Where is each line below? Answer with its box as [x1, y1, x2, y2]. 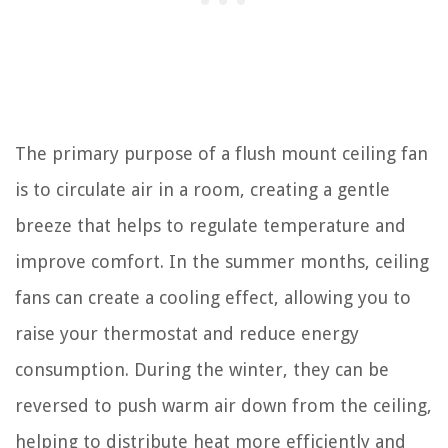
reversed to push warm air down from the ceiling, [15, 394, 432, 416]
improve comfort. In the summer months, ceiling [15, 250, 429, 272]
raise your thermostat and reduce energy [15, 322, 359, 344]
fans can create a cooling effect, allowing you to [15, 286, 411, 308]
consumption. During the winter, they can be [15, 358, 389, 380]
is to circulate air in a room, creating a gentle [15, 178, 390, 200]
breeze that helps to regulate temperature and [15, 214, 406, 236]
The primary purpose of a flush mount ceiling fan [15, 142, 428, 164]
